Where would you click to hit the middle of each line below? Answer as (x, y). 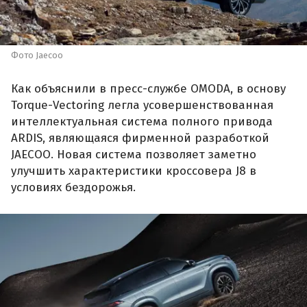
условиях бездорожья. (73, 188)
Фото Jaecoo (37, 55)
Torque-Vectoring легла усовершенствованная (142, 106)
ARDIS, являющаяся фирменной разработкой (140, 138)
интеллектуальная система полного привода (142, 122)
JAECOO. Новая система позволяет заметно (134, 155)
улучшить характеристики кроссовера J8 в (134, 171)
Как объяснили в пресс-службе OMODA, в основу (148, 89)
